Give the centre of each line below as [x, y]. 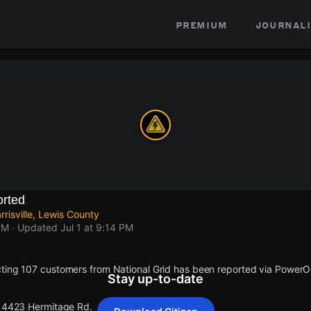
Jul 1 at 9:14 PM [97, 227]
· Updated [35, 227]
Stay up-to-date [155, 279]
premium [201, 24]
